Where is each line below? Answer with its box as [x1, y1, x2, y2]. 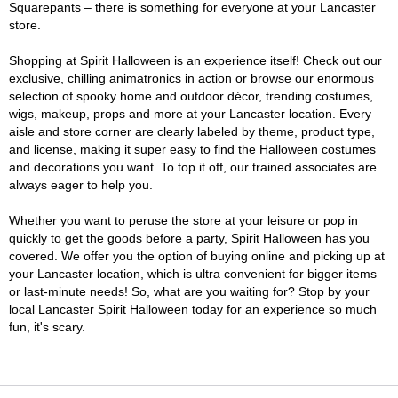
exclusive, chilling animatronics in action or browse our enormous [9, 71, 374, 85]
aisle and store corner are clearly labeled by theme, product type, [9, 124, 375, 139]
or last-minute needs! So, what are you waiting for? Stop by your [9, 284, 370, 298]
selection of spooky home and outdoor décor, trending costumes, [9, 89, 373, 103]
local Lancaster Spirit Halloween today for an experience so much [9, 302, 377, 316]
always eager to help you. [9, 178, 153, 192]
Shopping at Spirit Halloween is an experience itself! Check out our [9, 53, 382, 68]
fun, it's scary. [9, 320, 85, 334]
